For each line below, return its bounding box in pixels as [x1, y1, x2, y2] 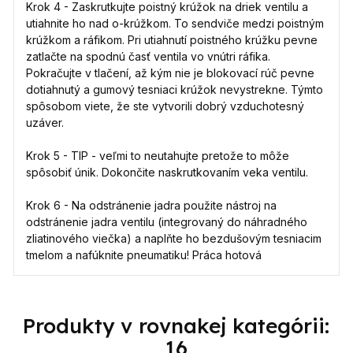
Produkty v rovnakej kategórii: [23, 313, 330, 340]
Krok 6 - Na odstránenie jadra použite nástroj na [26, 199, 277, 213]
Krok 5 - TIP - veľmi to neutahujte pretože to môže [26, 149, 290, 163]
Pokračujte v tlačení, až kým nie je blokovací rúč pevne [26, 66, 315, 80]
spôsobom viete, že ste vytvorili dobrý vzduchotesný [26, 99, 305, 113]
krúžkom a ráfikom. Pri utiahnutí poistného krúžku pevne [26, 33, 318, 47]
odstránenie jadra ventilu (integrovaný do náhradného [26, 215, 308, 229]
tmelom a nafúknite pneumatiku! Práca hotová [26, 248, 262, 262]
